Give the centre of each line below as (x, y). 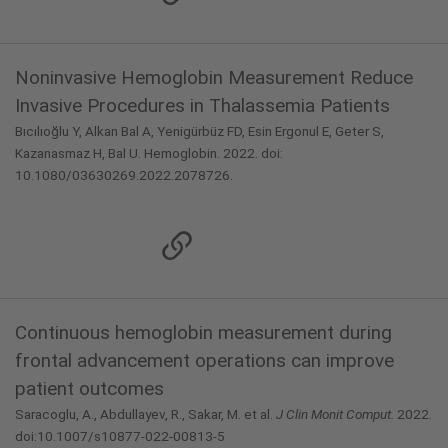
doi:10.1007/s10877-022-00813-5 (120, 436)
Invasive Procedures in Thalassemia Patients (202, 105)
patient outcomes (89, 388)
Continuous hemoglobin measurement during (203, 332)
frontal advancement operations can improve (204, 360)
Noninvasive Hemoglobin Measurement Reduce (214, 77)
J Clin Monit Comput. (335, 414)
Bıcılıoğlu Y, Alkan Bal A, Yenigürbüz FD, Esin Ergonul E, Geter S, (199, 131)
